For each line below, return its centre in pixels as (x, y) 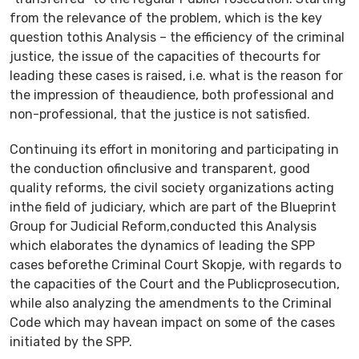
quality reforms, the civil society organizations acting (172, 188)
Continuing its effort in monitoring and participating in (174, 149)
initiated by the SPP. (71, 341)
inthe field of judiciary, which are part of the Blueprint (173, 207)
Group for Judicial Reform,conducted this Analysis (163, 226)
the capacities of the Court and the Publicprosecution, (175, 284)
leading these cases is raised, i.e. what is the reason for (176, 75)
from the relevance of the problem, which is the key (166, 18)
